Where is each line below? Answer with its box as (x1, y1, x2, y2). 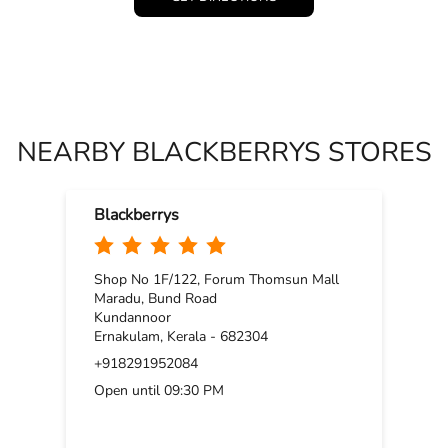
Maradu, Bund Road (94, 288, 217, 308)
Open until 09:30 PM (94, 380, 224, 400)
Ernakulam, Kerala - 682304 (94, 326, 268, 346)
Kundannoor (94, 307, 171, 327)
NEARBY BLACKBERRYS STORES (16, 133, 432, 171)
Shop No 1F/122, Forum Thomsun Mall (94, 269, 339, 289)
